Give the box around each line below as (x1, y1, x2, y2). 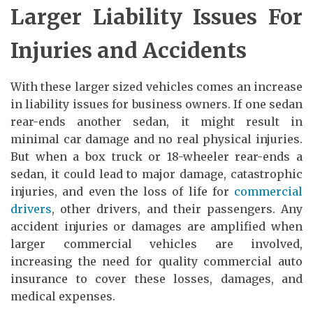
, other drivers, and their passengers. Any (52, 201, 303, 216)
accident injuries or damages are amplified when (10, 219, 303, 233)
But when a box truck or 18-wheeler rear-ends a (10, 149, 303, 163)
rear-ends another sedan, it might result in (10, 114, 303, 129)
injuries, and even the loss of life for (10, 184, 234, 198)
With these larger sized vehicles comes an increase (10, 79, 303, 94)
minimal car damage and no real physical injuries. (10, 131, 303, 146)
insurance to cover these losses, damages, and (10, 271, 303, 286)
